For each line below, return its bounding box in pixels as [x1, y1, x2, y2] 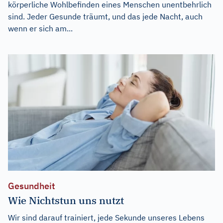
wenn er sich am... [8, 23, 73, 34]
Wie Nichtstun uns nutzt [8, 193, 124, 207]
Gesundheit [8, 180, 55, 192]
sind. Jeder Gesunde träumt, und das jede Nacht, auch [8, 11, 203, 22]
